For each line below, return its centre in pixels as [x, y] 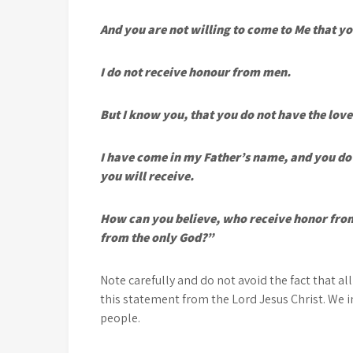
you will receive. [147, 176]
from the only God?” [157, 238]
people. [120, 318]
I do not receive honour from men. [195, 72]
